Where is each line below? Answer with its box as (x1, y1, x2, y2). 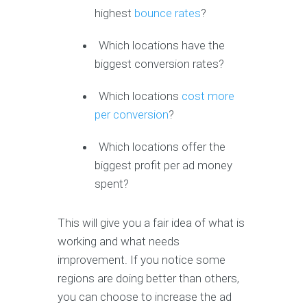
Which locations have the (99, 38, 225, 52)
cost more (182, 88, 235, 103)
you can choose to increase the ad (58, 289, 232, 304)
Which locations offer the (99, 139, 226, 153)
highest (95, 5, 135, 20)
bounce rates (134, 5, 201, 20)
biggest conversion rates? (95, 56, 225, 71)
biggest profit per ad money (95, 158, 233, 172)
